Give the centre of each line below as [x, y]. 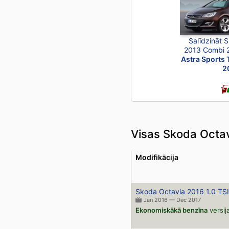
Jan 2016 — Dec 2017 [172, 200]
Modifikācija [157, 157]
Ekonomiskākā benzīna [171, 210]
